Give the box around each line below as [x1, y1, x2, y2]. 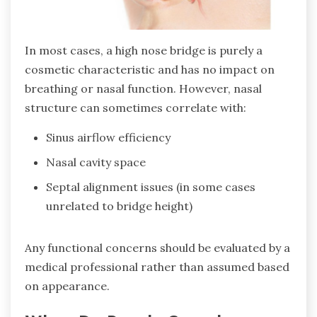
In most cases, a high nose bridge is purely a [25, 42, 263, 57]
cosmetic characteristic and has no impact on [25, 62, 275, 76]
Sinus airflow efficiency [46, 129, 171, 144]
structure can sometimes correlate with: [25, 100, 246, 115]
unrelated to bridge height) [46, 198, 192, 213]
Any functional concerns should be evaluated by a [25, 240, 290, 255]
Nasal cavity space [46, 154, 146, 169]
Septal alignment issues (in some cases [46, 179, 255, 194]
